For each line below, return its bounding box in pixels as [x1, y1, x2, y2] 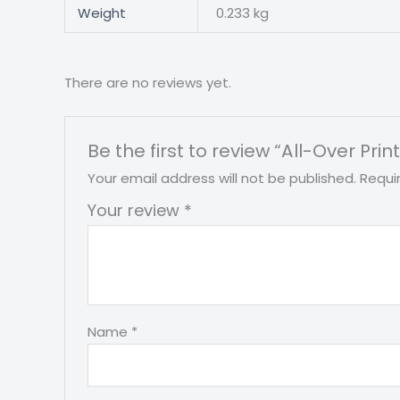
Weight [77, 4, 126, 23]
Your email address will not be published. [87, 169, 357, 188]
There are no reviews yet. [64, 73, 231, 93]
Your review [87, 199, 185, 222]
